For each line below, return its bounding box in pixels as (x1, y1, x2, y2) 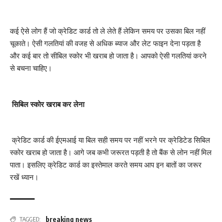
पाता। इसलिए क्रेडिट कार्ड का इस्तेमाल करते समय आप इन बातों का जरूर (10, 160, 202, 170)
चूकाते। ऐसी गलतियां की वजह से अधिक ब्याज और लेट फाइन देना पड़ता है (10, 39, 201, 49)
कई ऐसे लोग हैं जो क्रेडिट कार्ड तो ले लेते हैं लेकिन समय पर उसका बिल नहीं (10, 26, 205, 36)
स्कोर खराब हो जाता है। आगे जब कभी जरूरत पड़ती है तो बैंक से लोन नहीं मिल (10, 148, 212, 158)
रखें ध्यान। (10, 172, 39, 182)
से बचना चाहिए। (10, 63, 52, 73)
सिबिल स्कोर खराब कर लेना (12, 99, 86, 109)
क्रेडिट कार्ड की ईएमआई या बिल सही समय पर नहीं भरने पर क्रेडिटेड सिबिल (10, 135, 210, 145)
